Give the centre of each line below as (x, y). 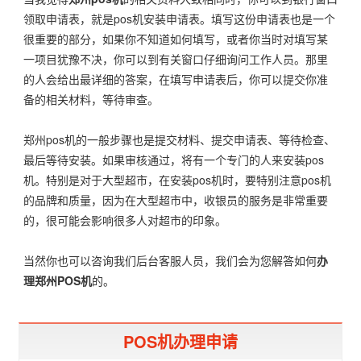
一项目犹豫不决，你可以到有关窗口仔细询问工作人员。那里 (176, 58)
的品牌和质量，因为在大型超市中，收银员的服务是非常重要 (176, 199)
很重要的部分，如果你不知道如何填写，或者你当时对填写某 (176, 38)
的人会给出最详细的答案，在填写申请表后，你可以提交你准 (176, 79)
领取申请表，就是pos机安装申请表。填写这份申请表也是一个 (179, 18)
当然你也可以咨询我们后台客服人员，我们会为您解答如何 (170, 260)
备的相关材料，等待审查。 (91, 99)
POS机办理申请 (180, 341)
